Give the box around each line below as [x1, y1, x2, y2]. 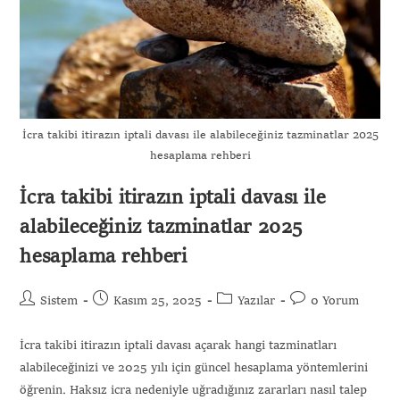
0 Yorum [311, 294, 360, 307]
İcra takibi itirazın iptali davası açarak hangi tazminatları [20, 338, 337, 352]
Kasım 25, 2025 [113, 294, 203, 307]
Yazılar [237, 294, 276, 307]
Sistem [40, 294, 79, 307]
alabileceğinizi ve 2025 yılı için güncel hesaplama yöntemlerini [20, 361, 369, 374]
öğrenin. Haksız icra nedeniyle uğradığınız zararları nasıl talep [20, 383, 368, 396]
